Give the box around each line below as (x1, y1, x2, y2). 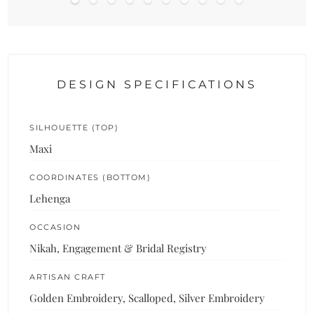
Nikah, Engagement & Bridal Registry (29, 240, 207, 255)
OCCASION (29, 221, 81, 232)
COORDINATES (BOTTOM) (29, 172, 151, 182)
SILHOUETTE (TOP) (29, 122, 119, 132)
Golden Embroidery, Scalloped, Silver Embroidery (29, 290, 266, 305)
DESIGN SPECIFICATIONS (57, 77, 257, 91)
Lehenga (29, 191, 71, 205)
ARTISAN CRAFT (29, 271, 106, 282)
